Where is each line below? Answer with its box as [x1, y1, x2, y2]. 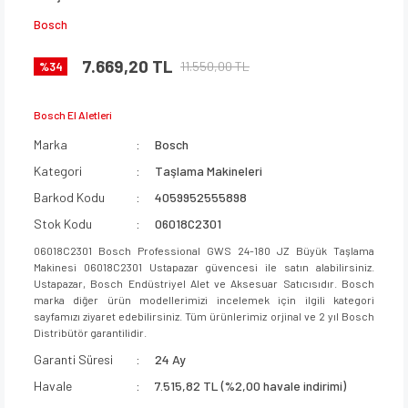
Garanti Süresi [34, 351, 113, 367]
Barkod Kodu [34, 189, 105, 205]
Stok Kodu [34, 215, 92, 231]
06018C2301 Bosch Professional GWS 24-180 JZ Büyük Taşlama [34, 243, 374, 257]
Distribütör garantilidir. [34, 325, 147, 339]
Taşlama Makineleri [155, 162, 263, 178]
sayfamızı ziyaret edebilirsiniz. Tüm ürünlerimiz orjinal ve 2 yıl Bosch [34, 309, 374, 322]
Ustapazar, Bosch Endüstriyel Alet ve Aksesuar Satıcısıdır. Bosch [34, 276, 374, 290]
